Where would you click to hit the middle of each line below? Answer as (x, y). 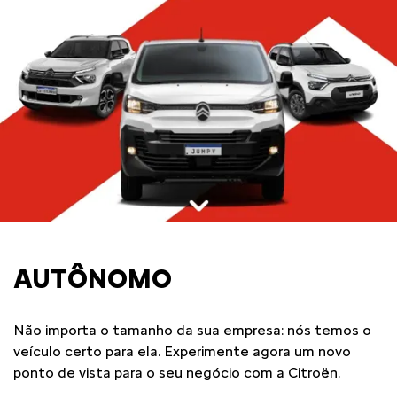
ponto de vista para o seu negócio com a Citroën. (177, 373)
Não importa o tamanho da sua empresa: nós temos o (192, 330)
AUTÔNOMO (93, 279)
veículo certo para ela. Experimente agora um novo (182, 351)
